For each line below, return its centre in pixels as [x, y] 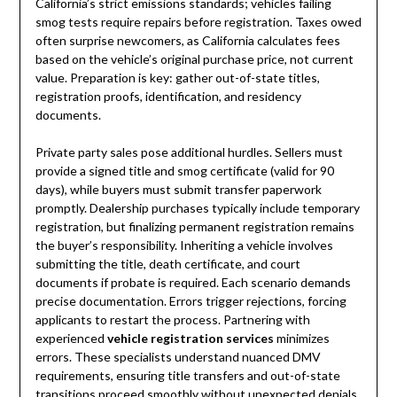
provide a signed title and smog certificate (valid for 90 [184, 171]
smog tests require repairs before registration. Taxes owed [198, 22]
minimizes [301, 339]
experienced [71, 339]
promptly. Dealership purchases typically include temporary [197, 208]
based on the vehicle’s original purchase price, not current [194, 59]
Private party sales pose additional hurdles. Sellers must [189, 152]
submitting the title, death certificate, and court [167, 264]
